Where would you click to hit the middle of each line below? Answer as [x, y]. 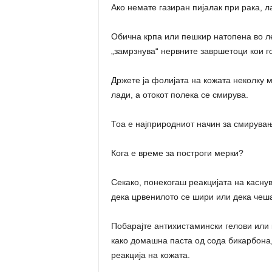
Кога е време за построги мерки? [177, 153]
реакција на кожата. [150, 255]
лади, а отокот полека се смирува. [179, 95]
